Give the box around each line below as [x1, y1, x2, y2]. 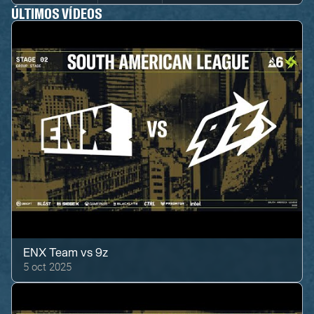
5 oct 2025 [23, 259, 72, 274]
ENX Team [23, 246, 78, 261]
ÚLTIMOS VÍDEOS [11, 3, 102, 22]
